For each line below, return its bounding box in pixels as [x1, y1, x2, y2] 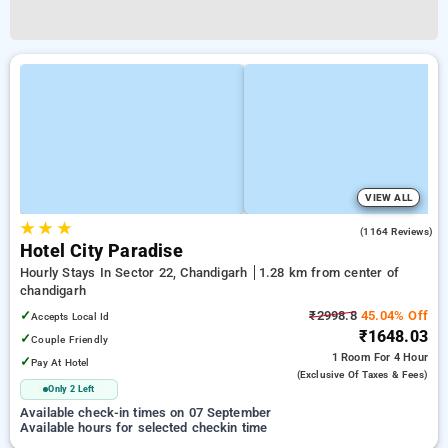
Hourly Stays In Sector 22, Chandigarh [20, 265, 252, 280]
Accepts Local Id [31, 310, 110, 323]
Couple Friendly [31, 333, 109, 346]
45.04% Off [356, 308, 428, 323]
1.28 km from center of [258, 265, 399, 280]
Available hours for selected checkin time [20, 420, 268, 435]
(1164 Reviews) [360, 226, 433, 237]
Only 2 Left [48, 384, 95, 394]
